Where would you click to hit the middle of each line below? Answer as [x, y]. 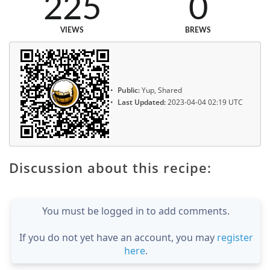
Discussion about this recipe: [110, 168]
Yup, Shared [161, 90]
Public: [129, 90]
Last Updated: [142, 102]
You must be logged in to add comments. [136, 211]
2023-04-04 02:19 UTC [204, 102]
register [235, 238]
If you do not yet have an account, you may [118, 238]
